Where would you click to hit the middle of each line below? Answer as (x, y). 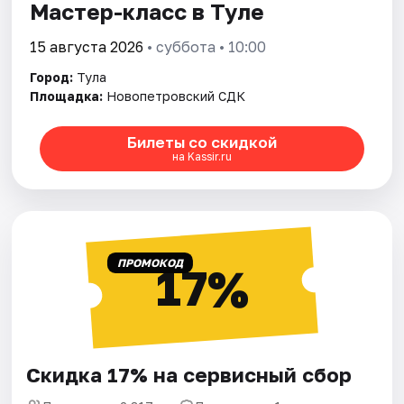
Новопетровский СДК (176, 96)
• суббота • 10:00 (205, 46)
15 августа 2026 (87, 46)
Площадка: (67, 96)
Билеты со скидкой (202, 142)
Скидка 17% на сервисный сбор (189, 374)
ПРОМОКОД (150, 262)
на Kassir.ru (202, 157)
